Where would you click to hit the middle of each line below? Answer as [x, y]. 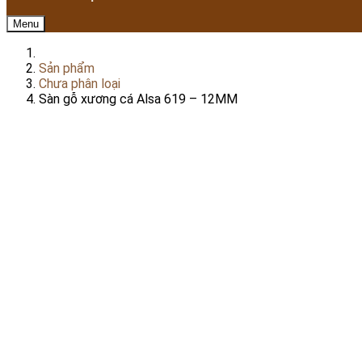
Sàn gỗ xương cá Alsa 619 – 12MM [138, 99]
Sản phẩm [67, 68]
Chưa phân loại [80, 83]
